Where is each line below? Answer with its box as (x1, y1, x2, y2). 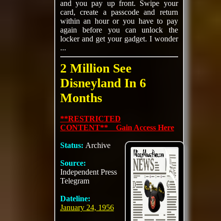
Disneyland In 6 (60, 76, 146, 90)
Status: (60, 141, 85, 149)
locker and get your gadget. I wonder (60, 35, 178, 43)
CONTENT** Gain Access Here (60, 123, 174, 132)
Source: (60, 159, 86, 167)
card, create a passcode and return (60, 8, 178, 16)
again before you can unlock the (60, 26, 178, 34)
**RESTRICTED (60, 114, 121, 123)
